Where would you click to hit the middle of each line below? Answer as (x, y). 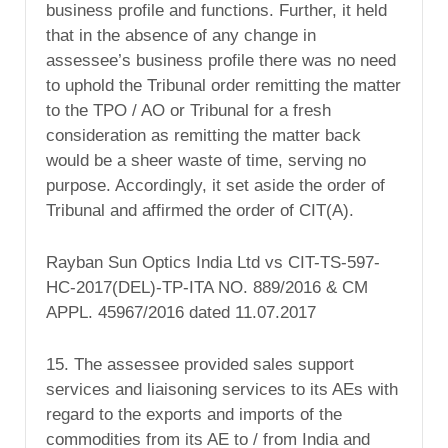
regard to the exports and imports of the (194, 415)
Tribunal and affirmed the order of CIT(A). (200, 211)
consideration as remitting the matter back (203, 136)
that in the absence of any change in (181, 36)
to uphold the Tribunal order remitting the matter (223, 86)
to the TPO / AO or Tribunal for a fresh (188, 111)
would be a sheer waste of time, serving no (206, 161)
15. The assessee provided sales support (200, 365)
